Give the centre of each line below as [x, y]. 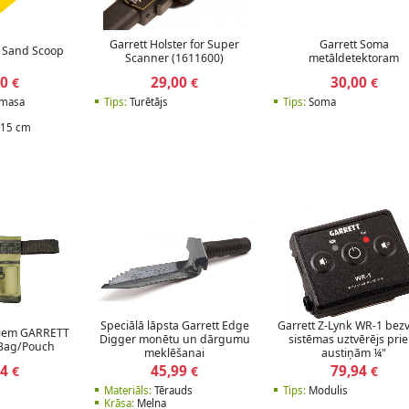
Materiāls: [127, 390]
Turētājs [147, 102]
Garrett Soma [354, 44]
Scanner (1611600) [175, 58]
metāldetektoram [354, 58]
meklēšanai [175, 353]
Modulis [327, 390]
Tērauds [172, 390]
